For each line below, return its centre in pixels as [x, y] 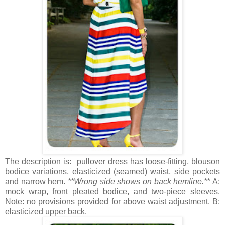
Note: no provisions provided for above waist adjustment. [107, 202]
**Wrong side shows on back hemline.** [139, 182]
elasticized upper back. [48, 212]
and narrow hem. [36, 182]
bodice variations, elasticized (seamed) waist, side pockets [113, 172]
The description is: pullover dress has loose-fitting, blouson [113, 162]
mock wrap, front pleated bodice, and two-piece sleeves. [113, 192]
